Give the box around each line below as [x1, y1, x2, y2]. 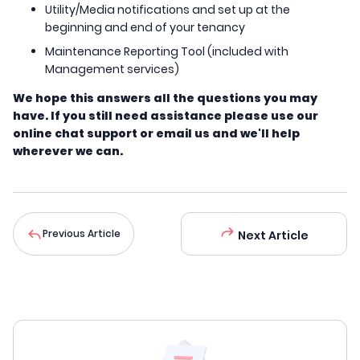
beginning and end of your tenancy [45, 19, 247, 36]
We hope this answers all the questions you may [13, 90, 317, 107]
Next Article [235, 227, 309, 244]
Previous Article [43, 227, 121, 241]
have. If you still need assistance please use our [13, 108, 318, 125]
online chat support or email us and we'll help [13, 125, 300, 142]
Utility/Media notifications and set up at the [45, 2, 290, 18]
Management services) [45, 61, 179, 78]
